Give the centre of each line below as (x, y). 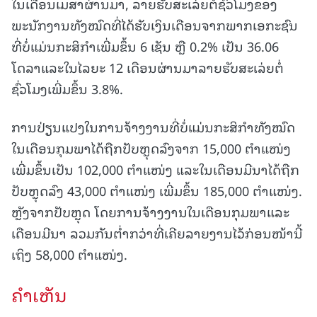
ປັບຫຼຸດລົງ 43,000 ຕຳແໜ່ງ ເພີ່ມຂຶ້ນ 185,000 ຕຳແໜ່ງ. (157, 190)
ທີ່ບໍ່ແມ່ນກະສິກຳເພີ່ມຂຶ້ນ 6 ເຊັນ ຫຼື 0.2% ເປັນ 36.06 (145, 46)
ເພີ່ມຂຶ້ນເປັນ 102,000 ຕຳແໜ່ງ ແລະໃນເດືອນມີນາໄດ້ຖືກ (155, 169)
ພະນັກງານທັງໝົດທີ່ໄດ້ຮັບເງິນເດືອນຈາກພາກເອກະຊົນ (155, 24)
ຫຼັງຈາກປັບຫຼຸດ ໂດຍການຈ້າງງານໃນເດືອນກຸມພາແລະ (150, 211)
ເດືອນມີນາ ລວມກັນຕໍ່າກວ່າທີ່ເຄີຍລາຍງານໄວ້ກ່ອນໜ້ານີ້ (157, 232)
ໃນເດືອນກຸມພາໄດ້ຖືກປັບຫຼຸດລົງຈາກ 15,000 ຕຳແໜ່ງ (151, 148)
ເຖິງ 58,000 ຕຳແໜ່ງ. (69, 254)
